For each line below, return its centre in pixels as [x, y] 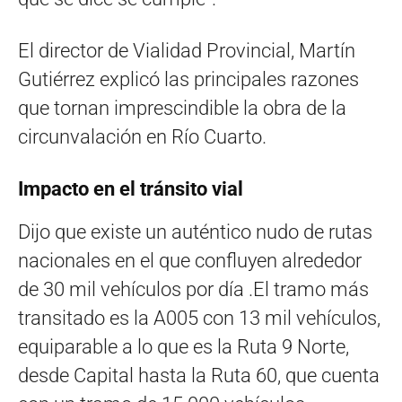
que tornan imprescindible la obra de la [182, 108]
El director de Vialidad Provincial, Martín [187, 50]
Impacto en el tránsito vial [131, 188]
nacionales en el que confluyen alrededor [190, 260]
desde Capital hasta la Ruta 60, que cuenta [199, 375]
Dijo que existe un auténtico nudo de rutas [195, 232]
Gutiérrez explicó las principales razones [188, 79]
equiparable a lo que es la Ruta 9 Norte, [184, 346]
